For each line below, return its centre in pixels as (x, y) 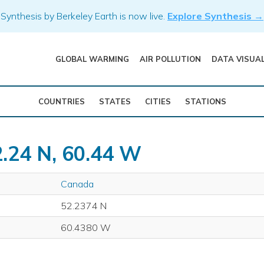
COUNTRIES (61, 101)
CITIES (158, 101)
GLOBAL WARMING (92, 59)
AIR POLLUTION (170, 59)
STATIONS (205, 101)
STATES (115, 101)
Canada (77, 184)
